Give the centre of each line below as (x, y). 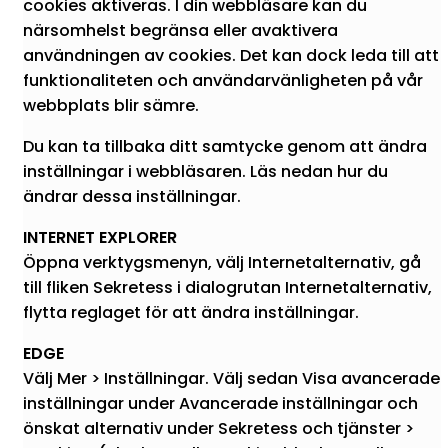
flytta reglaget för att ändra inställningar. (191, 312)
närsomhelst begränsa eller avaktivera (180, 30)
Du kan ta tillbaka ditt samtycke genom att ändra (225, 146)
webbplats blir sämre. (111, 105)
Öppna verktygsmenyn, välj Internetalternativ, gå (222, 262)
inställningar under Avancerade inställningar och (220, 403)
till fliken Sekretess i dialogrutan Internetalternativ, (227, 287)
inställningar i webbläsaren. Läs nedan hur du (205, 171)
